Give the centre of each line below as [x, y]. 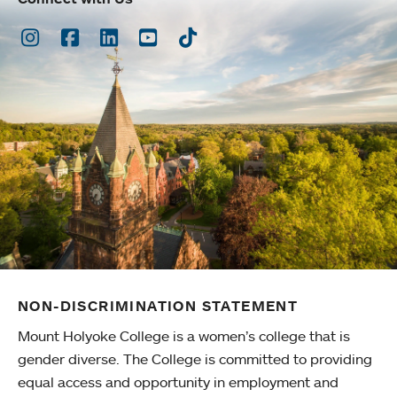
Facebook [102, 36]
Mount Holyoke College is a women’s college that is [184, 336]
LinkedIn [136, 36]
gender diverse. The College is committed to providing [195, 359]
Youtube [173, 36]
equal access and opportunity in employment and [178, 382]
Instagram [66, 36]
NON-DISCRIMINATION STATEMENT [158, 306]
